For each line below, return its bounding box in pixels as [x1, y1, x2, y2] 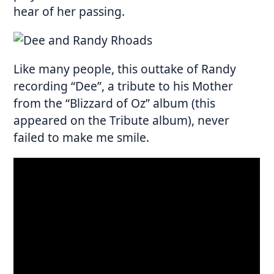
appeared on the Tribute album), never [13, 112, 230, 129]
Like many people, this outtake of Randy [13, 61, 237, 78]
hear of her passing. [13, 2, 125, 20]
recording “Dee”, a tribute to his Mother [13, 78, 234, 95]
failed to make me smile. [13, 129, 150, 146]
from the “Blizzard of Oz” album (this [13, 95, 216, 112]
